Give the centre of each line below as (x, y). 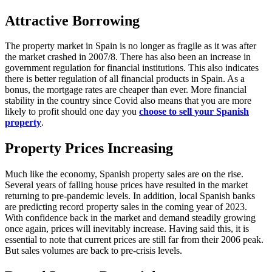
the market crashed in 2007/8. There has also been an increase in (128, 57)
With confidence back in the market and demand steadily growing (130, 218)
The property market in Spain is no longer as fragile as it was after (131, 46)
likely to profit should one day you (72, 112)
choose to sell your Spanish (194, 112)
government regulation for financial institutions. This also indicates (132, 68)
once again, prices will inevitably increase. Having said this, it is (127, 229)
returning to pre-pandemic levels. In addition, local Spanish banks (130, 196)
